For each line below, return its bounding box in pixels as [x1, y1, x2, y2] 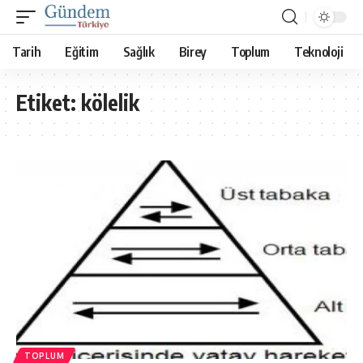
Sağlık [122, 44, 155, 60]
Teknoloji [294, 44, 344, 60]
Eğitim [65, 44, 99, 60]
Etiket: [16, 89, 81, 116]
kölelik [81, 89, 139, 116]
